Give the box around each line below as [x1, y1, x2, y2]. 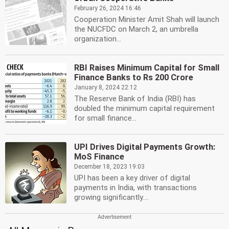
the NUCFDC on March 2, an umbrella [74, 25, 198, 34]
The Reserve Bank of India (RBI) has [74, 94, 196, 103]
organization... [74, 34, 121, 43]
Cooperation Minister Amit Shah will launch [74, 15, 219, 24]
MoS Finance [74, 152, 124, 162]
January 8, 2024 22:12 [74, 84, 137, 91]
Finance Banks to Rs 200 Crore [74, 73, 193, 82]
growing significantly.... [74, 193, 149, 202]
